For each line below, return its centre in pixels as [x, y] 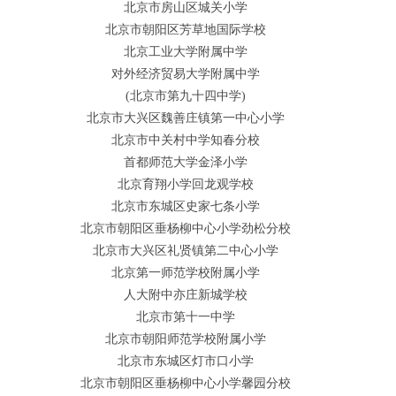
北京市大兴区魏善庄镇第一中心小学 [186, 118]
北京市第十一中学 [186, 316]
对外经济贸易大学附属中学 [186, 73]
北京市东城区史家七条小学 [186, 206]
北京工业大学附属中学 [186, 51]
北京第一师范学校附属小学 [186, 272]
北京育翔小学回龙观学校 [186, 184]
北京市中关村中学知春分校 [186, 140]
